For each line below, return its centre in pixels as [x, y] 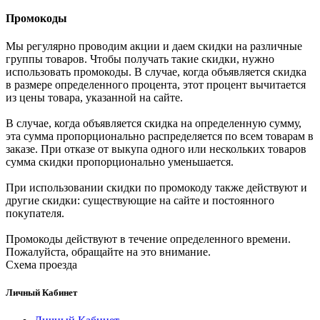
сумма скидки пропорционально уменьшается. [120, 161]
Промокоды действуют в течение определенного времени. [148, 239]
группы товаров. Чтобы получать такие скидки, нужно [140, 59]
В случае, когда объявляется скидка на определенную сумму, [154, 123]
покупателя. [35, 213]
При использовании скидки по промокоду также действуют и [156, 187]
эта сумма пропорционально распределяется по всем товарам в [160, 136]
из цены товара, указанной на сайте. [94, 97]
